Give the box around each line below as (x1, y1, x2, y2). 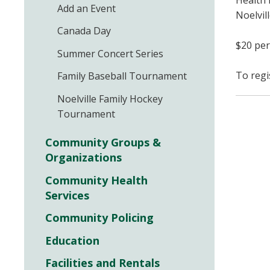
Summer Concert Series (57, 46, 163, 60)
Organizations (45, 150, 122, 165)
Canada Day (57, 24, 111, 38)
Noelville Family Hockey (57, 92, 163, 105)
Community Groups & (45, 135, 161, 150)
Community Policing (45, 210, 154, 225)
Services (45, 187, 89, 202)
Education (45, 233, 99, 248)
